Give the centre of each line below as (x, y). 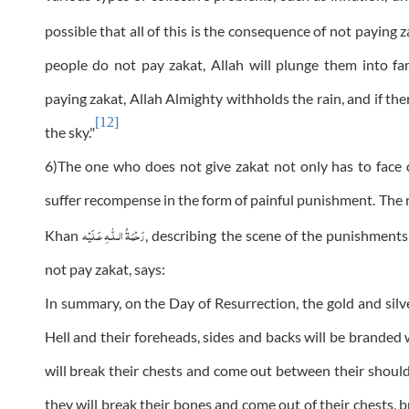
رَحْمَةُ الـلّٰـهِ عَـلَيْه (114, 234)
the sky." (69, 132)
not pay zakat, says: (105, 269)
